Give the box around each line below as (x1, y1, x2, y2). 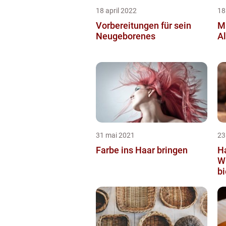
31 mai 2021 (96, 131, 135, 140)
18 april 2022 (96, 7, 137, 15)
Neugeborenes (96, 31, 155, 42)
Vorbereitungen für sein (96, 20, 191, 31)
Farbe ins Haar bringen (96, 145, 188, 156)
